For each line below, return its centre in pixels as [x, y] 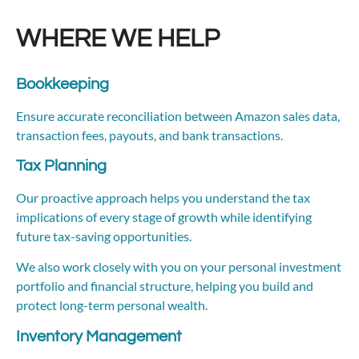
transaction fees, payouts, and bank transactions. [149, 135]
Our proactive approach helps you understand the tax [163, 197]
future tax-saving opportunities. [104, 236]
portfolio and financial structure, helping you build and [165, 286]
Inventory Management [99, 336]
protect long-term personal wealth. [112, 305]
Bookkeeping [64, 84]
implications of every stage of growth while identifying [164, 216]
